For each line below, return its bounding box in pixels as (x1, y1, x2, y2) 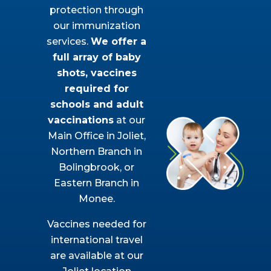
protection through (50, 4, 144, 16)
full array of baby (52, 51, 141, 63)
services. (47, 36, 91, 47)
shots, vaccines (56, 67, 137, 79)
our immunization (53, 20, 140, 31)
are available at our (50, 250, 143, 261)
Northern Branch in (51, 146, 143, 157)
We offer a (91, 36, 147, 47)
